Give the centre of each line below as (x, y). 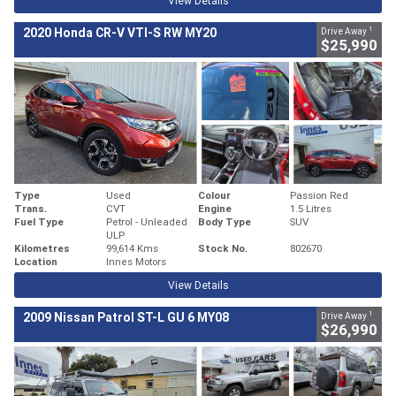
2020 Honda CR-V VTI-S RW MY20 (120, 32)
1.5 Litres (311, 208)
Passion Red (319, 194)
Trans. (30, 208)
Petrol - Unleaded (147, 221)
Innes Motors (136, 261)
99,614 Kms (132, 247)
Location (36, 261)
